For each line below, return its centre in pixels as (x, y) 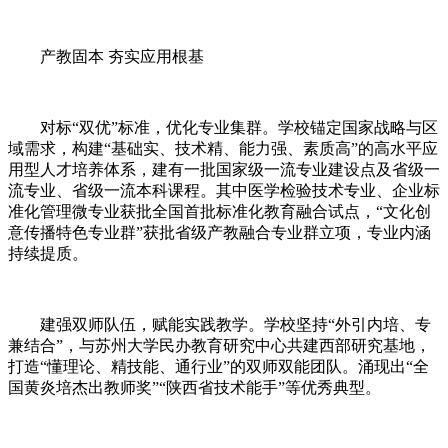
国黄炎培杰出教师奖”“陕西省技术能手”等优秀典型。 (194, 387)
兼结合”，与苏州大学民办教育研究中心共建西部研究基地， (219, 345)
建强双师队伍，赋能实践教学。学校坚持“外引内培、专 (219, 324)
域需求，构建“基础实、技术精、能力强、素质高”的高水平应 (223, 148)
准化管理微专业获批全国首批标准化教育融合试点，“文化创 (219, 211)
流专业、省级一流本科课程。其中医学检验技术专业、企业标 (224, 190)
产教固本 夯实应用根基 (106, 56)
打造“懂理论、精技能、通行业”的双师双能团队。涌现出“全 (218, 366)
